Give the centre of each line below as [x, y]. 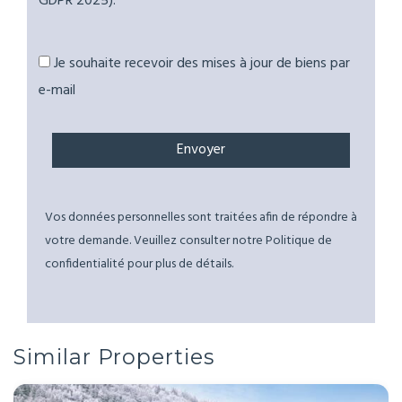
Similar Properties [114, 357]
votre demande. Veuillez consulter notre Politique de [188, 241]
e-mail [57, 91]
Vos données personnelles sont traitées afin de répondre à [201, 218]
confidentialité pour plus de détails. [139, 264]
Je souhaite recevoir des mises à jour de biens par [202, 64]
